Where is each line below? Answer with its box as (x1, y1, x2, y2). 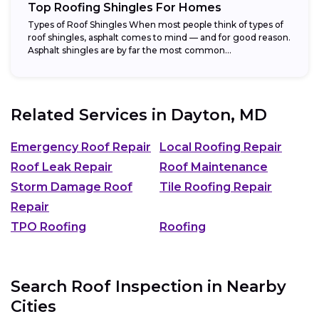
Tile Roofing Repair (159, 179, 272, 194)
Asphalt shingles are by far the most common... (28, 45, 231, 56)
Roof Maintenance (159, 159, 268, 174)
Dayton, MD (171, 105, 267, 125)
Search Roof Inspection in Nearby (11, 276, 286, 296)
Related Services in (11, 105, 171, 125)
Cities (11, 296, 56, 316)
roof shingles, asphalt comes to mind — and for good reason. (28, 32, 291, 43)
